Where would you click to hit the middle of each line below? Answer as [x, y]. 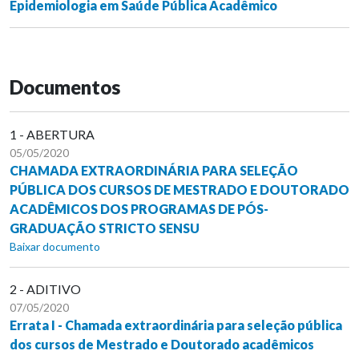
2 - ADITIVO [45, 288]
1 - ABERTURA [52, 134]
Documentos [65, 87]
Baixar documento [55, 246]
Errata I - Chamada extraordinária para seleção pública [176, 325]
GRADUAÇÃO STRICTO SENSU [105, 228]
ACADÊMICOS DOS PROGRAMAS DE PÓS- [139, 208]
